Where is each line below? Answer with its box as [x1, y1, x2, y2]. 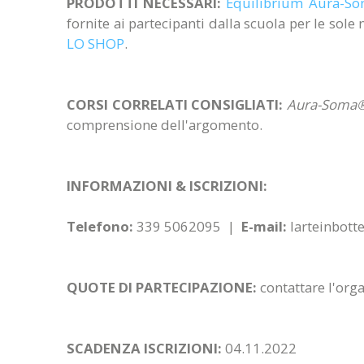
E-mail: [241, 217, 287, 236]
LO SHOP [67, 34, 124, 53]
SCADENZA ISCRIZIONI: [67, 339, 225, 357]
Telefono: [67, 217, 133, 236]
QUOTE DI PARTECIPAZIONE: [67, 278, 260, 297]
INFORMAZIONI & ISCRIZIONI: [67, 176, 267, 195]
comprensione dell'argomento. [67, 115, 262, 134]
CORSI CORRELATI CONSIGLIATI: [67, 95, 287, 114]
